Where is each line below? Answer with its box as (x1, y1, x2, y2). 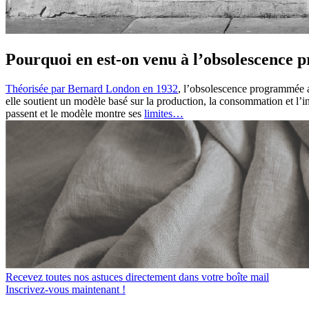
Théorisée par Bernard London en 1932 (6, 82, 178, 94)
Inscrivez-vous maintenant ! (6, 283, 126, 295)
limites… (144, 107, 183, 119)
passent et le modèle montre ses (6, 107, 144, 119)
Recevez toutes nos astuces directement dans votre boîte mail (6, 270, 269, 283)
